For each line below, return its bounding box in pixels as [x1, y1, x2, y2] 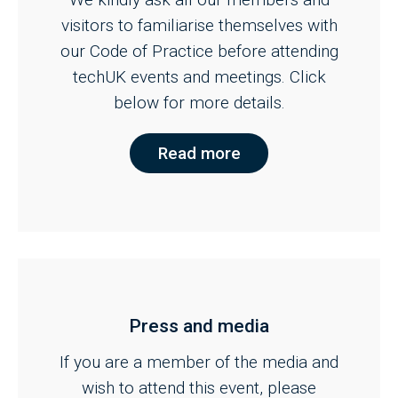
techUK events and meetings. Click [72, 67, 326, 88]
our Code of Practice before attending [60, 41, 338, 62]
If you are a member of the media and [60, 352, 338, 373]
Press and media [129, 315, 269, 338]
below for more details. [113, 92, 285, 114]
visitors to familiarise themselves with [60, 15, 338, 36]
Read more [157, 143, 241, 164]
